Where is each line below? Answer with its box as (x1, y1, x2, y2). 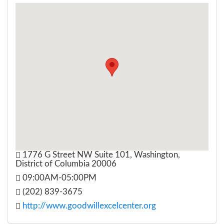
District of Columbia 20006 (15, 159, 116, 168)
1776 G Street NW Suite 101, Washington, (20, 150, 180, 159)
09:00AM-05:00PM (20, 173, 96, 182)
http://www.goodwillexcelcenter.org (20, 201, 156, 210)
